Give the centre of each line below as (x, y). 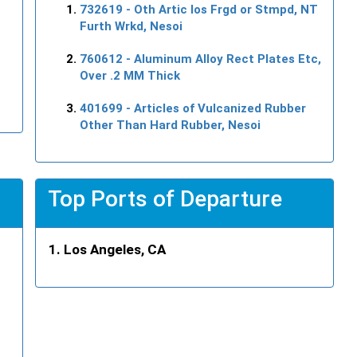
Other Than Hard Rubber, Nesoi (170, 125)
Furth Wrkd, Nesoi (131, 26)
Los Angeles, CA (115, 249)
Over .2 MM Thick (130, 75)
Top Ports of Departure (165, 198)
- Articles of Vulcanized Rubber (214, 108)
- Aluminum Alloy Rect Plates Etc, (222, 59)
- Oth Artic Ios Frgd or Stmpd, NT (220, 9)
